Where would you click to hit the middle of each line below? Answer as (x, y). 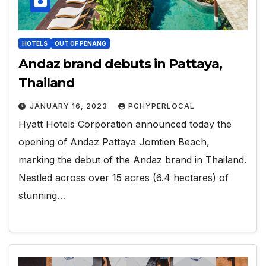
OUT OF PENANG (80, 43)
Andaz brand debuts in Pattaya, (120, 64)
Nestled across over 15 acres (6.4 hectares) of (123, 177)
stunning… (42, 195)
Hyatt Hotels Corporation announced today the (125, 124)
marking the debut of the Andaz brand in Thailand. (132, 159)
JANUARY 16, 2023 (70, 106)
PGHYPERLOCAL (161, 106)
